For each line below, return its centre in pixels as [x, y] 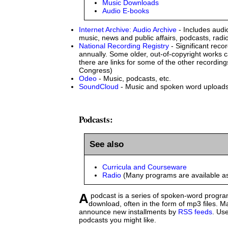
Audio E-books [126, 11]
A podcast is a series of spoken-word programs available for [84, 199]
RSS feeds [195, 212]
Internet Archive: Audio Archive [128, 30]
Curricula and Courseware [145, 167]
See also [107, 144]
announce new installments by [129, 212]
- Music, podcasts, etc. [134, 79]
